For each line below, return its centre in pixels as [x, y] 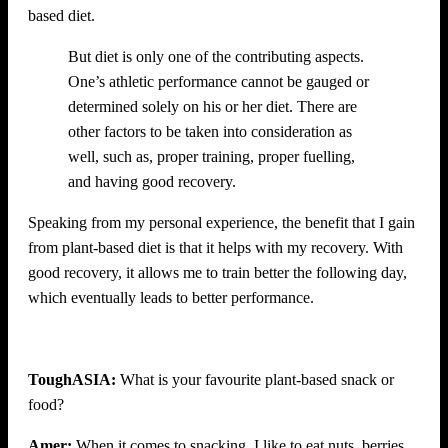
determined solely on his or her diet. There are [212, 106]
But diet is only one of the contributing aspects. [216, 56]
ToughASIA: [72, 379]
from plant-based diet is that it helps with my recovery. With [215, 247]
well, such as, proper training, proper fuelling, [211, 156]
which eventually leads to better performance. [171, 297]
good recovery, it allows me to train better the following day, [217, 272]
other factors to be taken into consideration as [210, 131]
